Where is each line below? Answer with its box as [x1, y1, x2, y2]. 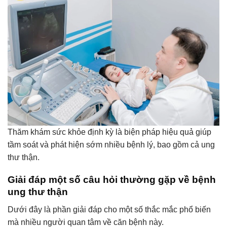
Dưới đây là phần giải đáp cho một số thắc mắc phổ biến [8, 205, 211, 214]
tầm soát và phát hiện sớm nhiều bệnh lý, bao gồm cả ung [8, 140, 215, 149]
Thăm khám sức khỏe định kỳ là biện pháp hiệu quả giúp [8, 127, 211, 136]
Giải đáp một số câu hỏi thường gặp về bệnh [8, 174, 216, 185]
